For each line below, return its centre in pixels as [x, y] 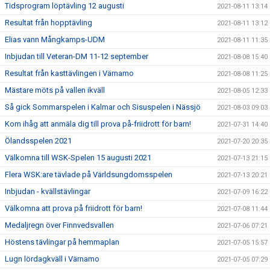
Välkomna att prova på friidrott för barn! [74, 208]
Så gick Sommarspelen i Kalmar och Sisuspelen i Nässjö [103, 107]
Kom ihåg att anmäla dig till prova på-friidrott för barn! [98, 124]
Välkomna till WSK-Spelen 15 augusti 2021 [78, 157]
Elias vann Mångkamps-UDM [55, 39]
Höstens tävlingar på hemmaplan [62, 242]
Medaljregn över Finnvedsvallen [59, 225]
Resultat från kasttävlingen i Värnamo [69, 73]
